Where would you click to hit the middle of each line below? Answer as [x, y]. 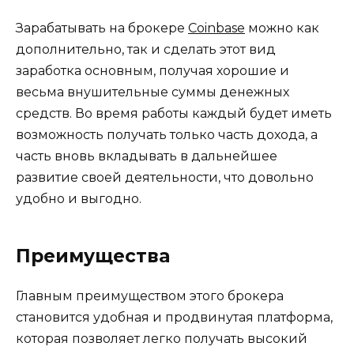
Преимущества [93, 256]
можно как [282, 28]
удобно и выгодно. [79, 199]
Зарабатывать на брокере [102, 28]
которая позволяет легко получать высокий [162, 339]
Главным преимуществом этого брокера [150, 296]
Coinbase [217, 28]
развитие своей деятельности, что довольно [165, 178]
